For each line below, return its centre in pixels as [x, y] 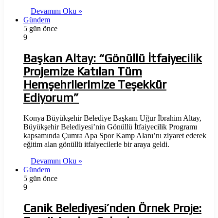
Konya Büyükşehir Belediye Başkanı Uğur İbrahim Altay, [112, 118]
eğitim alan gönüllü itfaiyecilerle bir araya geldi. [96, 144]
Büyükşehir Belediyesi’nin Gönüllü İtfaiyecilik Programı [110, 127]
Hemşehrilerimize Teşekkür [95, 84]
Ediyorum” [51, 97]
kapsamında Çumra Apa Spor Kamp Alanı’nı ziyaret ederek [115, 135]
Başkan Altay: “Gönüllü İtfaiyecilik [113, 58]
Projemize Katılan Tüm [83, 71]
